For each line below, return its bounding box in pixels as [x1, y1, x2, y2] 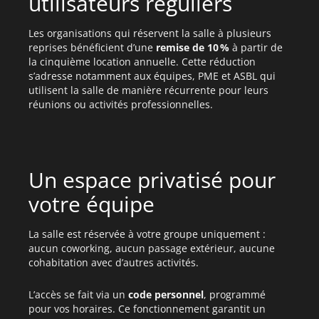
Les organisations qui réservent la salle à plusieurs [28, 26, 271, 40]
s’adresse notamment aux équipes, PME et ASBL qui [28, 69, 276, 83]
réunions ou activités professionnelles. [28, 98, 213, 111]
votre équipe [28, 189, 155, 219]
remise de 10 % [156, 41, 229, 54]
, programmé [204, 288, 266, 301]
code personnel [128, 288, 204, 301]
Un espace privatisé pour [28, 165, 276, 194]
